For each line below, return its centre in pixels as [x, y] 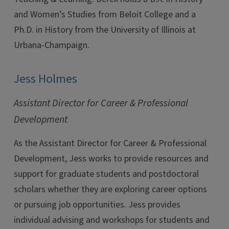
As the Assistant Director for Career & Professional [110, 143]
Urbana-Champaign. [52, 45]
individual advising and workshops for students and [112, 220]
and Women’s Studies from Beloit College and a [105, 15]
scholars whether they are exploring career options [110, 189]
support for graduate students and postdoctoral [106, 174]
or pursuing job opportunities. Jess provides [97, 205]
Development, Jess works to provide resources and [111, 159]
